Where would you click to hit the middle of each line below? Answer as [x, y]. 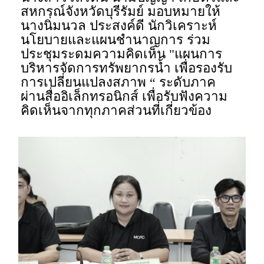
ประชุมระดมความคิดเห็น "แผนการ [122, 54]
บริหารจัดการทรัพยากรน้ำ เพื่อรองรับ [127, 68]
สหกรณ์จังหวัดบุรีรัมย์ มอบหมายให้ [121, 11]
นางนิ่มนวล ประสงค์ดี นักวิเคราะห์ [119, 25]
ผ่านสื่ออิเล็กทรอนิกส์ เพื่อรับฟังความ [124, 96]
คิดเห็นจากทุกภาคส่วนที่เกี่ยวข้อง [116, 110]
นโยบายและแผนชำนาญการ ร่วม [116, 39]
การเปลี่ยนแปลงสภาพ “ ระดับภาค [118, 82]
